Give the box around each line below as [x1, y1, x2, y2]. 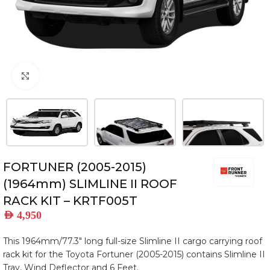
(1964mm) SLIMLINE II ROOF [3, 177, 177, 191]
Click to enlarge [39, 71, 104, 80]
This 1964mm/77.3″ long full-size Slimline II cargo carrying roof [3, 236, 262, 246]
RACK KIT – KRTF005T [3, 193, 137, 208]
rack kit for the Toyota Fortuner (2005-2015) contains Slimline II [3, 249, 265, 260]
